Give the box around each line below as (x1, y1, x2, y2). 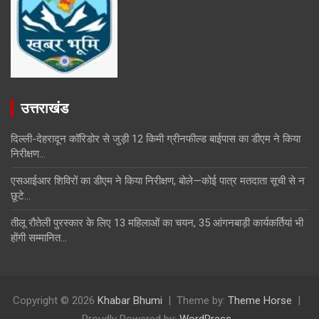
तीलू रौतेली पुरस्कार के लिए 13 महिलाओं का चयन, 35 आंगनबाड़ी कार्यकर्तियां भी (11, 216, 303, 229)
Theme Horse (228, 293, 292, 307)
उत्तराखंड (21, 99, 68, 117)
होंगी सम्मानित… (11, 231, 67, 244)
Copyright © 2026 (13, 293, 98, 307)
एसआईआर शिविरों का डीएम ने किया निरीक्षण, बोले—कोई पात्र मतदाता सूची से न (11, 174, 305, 187)
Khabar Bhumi (98, 293, 162, 307)
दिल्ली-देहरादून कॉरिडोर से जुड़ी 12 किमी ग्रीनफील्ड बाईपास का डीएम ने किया (11, 132, 300, 145)
